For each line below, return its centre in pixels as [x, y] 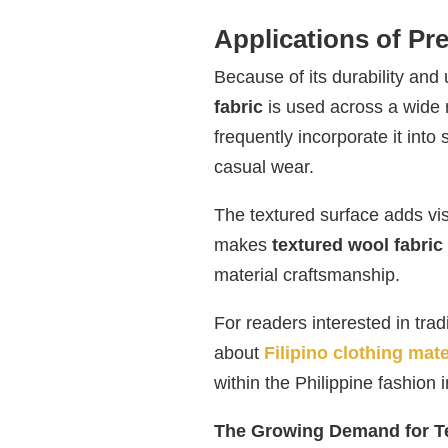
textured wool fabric [357, 245]
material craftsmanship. [306, 275]
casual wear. [263, 167]
